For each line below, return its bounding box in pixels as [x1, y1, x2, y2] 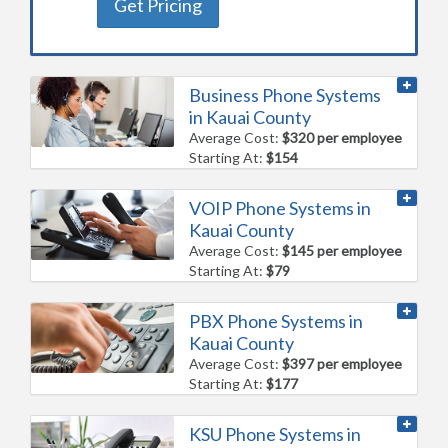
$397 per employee [282, 354, 403, 372]
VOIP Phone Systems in [189, 196, 372, 219]
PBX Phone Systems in [189, 309, 364, 332]
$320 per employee [282, 128, 403, 146]
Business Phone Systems [189, 83, 382, 106]
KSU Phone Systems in [189, 422, 362, 445]
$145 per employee [282, 241, 403, 259]
